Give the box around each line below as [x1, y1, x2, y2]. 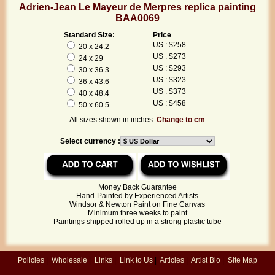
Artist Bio [191, 255, 220, 265]
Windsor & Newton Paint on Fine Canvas [69, 199, 206, 209]
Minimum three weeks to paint [87, 208, 187, 217]
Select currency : [60, 136, 120, 145]
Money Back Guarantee [98, 182, 177, 192]
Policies [18, 255, 44, 265]
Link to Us [120, 255, 153, 265]
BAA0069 [115, 13, 160, 24]
